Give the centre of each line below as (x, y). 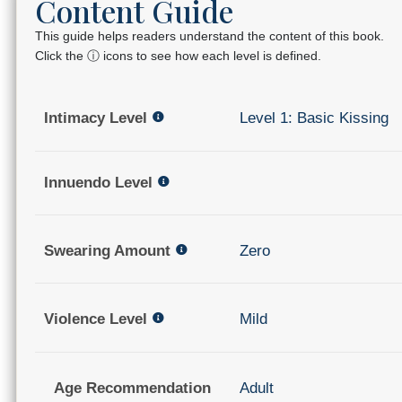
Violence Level (96, 319)
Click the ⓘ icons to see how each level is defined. (178, 55)
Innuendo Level (98, 182)
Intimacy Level (96, 118)
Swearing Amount (107, 251)
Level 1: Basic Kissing (314, 118)
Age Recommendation (133, 388)
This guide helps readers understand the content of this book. (210, 35)
